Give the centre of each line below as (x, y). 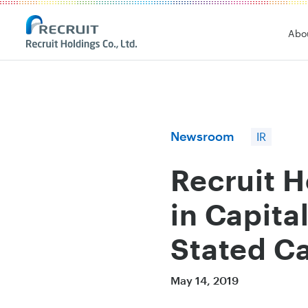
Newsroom (202, 136)
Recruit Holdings (62, 23)
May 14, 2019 (205, 280)
